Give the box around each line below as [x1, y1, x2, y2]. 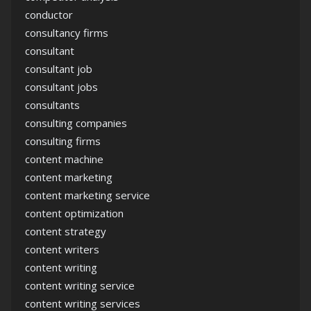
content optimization [25, 206, 124, 221]
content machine [25, 152, 103, 167]
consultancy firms [25, 26, 108, 40]
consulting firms [25, 134, 101, 149]
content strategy [25, 224, 106, 239]
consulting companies [25, 116, 127, 131]
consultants [25, 98, 80, 112]
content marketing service [25, 188, 150, 203]
